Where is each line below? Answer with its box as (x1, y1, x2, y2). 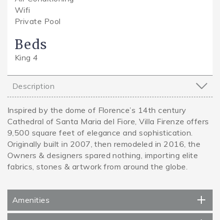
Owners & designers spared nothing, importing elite (7, 150, 198, 160)
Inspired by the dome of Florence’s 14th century (7, 105, 187, 115)
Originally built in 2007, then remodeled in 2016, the (7, 138, 201, 149)
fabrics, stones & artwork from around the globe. (7, 161, 188, 171)
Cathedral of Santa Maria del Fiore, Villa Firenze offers (7, 116, 209, 126)
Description (12, 81, 55, 91)
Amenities (12, 194, 50, 205)
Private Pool (15, 16, 61, 26)
